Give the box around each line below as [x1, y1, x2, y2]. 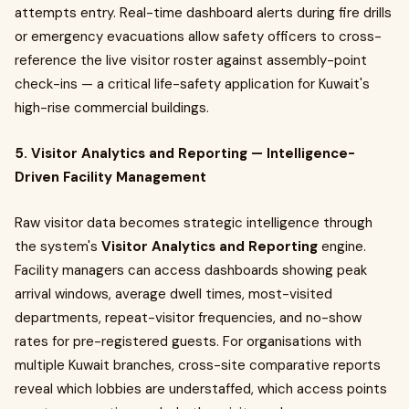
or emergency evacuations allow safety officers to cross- [15, 27, 382, 46]
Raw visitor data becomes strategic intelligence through [15, 214, 372, 232]
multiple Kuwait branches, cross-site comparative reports [15, 356, 381, 374]
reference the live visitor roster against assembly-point [15, 51, 367, 69]
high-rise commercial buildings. [15, 99, 209, 117]
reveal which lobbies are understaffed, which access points [15, 380, 387, 398]
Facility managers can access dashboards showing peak [15, 261, 367, 279]
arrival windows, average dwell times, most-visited [15, 285, 332, 303]
